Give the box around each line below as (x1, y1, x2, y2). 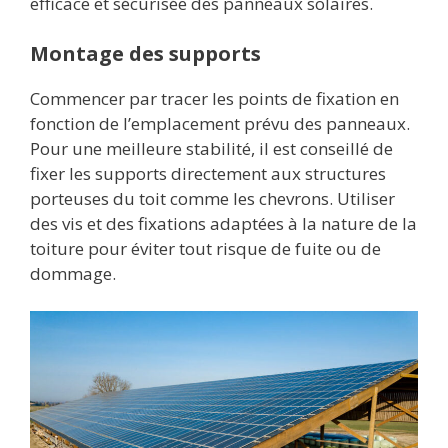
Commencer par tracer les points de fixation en (30, 86, 399, 110)
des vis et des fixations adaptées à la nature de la (30, 211, 417, 235)
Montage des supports (30, 39, 261, 67)
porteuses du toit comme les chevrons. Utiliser (30, 186, 395, 210)
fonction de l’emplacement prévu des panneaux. (30, 111, 410, 135)
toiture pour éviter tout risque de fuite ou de (30, 236, 381, 260)
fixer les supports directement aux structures (30, 161, 386, 185)
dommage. (30, 261, 116, 285)
